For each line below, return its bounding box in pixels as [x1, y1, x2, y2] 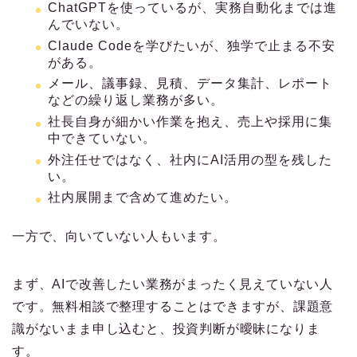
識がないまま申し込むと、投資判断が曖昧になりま [12, 322, 320, 336]
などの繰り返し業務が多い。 [48, 93, 224, 108]
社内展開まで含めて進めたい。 [48, 190, 237, 205]
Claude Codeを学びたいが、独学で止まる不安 [48, 38, 335, 53]
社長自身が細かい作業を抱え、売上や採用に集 [48, 114, 332, 128]
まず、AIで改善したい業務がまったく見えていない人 [12, 277, 333, 292]
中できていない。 [48, 131, 156, 145]
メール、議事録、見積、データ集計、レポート [48, 76, 332, 91]
